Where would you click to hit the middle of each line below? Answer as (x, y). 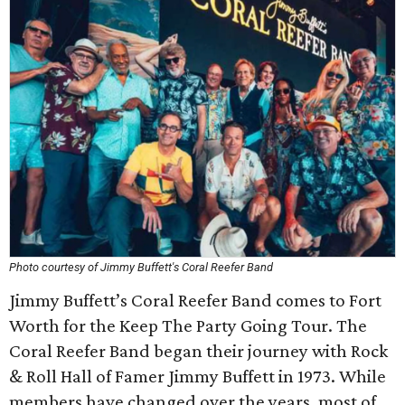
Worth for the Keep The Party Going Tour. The (188, 325)
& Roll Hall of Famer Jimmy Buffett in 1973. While (198, 376)
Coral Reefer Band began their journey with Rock (198, 351)
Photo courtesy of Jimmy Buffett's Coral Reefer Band (141, 267)
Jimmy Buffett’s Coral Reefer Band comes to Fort (195, 300)
